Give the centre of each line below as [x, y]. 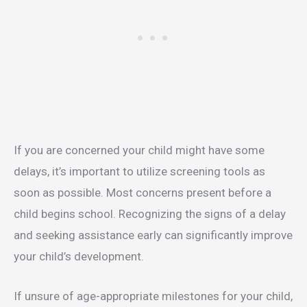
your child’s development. [79, 256]
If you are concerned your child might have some [139, 150]
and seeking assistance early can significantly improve [153, 235]
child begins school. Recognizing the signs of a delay [150, 213]
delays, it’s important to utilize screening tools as [139, 171]
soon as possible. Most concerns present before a [143, 192]
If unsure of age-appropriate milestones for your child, [153, 296]
